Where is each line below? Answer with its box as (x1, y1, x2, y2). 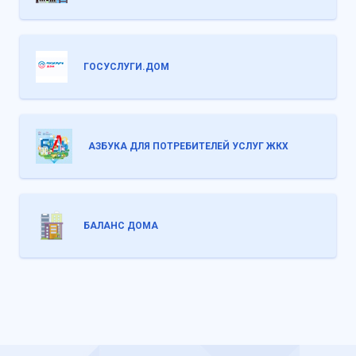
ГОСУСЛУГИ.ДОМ (83, 60, 169, 72)
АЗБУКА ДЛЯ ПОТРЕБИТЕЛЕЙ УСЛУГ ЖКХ (88, 140, 288, 152)
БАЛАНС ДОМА (83, 219, 158, 231)
